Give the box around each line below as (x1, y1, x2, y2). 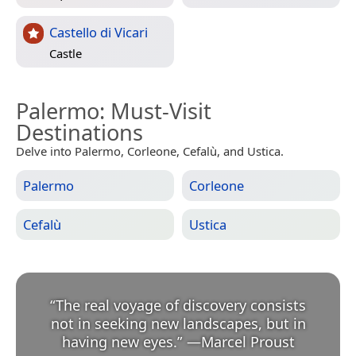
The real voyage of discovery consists (56, 296, 306, 315)
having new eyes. (61, 332, 177, 352)
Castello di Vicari (49, 23, 148, 42)
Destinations (16, 118, 143, 148)
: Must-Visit (99, 96, 211, 126)
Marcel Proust (200, 332, 295, 352)
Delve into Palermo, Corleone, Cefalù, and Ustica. (16, 143, 284, 160)
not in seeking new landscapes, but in (50, 314, 306, 334)
